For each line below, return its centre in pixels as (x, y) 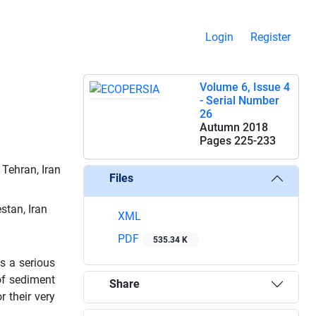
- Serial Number (239, 100)
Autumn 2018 (234, 127)
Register (271, 37)
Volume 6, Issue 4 (245, 87)
